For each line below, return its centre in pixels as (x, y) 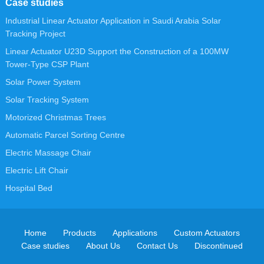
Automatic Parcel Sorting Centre (65, 135)
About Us (103, 245)
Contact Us (157, 245)
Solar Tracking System (47, 99)
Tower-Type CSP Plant (47, 64)
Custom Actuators (207, 232)
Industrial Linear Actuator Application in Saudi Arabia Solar (113, 20)
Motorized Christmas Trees (55, 117)
